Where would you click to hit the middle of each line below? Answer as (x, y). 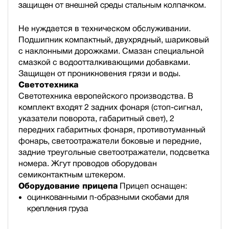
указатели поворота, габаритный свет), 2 (96, 118)
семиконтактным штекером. (72, 174)
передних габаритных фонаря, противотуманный (112, 129)
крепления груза (58, 208)
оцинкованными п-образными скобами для (108, 197)
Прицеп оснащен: (153, 186)
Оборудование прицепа (68, 186)
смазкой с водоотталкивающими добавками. (104, 62)
